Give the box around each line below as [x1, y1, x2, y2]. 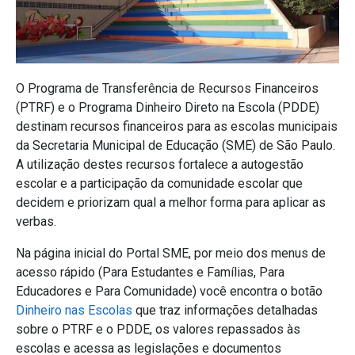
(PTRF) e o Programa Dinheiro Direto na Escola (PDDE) [16, 99, 319, 115]
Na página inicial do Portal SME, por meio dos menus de [16, 245, 326, 261]
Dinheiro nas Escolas [16, 302, 132, 318]
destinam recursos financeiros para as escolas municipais [16, 118, 338, 134]
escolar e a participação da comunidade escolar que [16, 175, 303, 191]
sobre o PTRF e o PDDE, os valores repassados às [16, 321, 300, 337]
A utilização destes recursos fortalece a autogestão [16, 156, 303, 172]
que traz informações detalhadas [132, 302, 318, 318]
